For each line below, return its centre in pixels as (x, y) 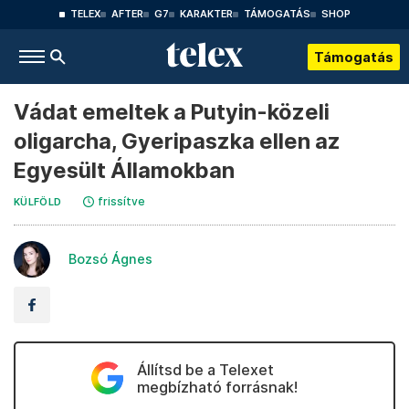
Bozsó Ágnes (110, 259)
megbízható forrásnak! (217, 387)
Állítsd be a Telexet (205, 370)
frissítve (122, 201)
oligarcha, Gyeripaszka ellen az (177, 141)
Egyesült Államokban (124, 170)
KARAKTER (206, 14)
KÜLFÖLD (38, 202)
